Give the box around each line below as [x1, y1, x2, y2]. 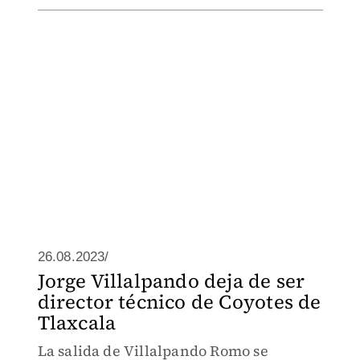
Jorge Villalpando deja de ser [37, 268, 305, 294]
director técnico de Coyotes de [37, 288, 321, 315]
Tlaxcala [37, 309, 117, 336]
